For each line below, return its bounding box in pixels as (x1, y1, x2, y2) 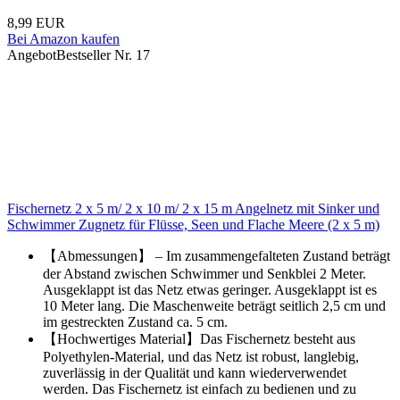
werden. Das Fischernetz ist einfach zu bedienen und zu (43, 381, 356, 397)
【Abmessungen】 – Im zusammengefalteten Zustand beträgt (43, 248, 390, 264)
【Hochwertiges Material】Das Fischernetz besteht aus (43, 331, 355, 347)
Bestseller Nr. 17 (56, 47, 150, 63)
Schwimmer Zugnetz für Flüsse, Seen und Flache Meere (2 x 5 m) (7, 217, 379, 233)
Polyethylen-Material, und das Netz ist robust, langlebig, (43, 349, 359, 365)
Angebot (7, 47, 56, 63)
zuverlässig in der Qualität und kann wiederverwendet (43, 365, 346, 381)
